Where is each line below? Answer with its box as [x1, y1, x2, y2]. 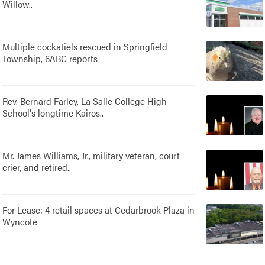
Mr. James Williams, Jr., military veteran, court [2, 148, 180, 162]
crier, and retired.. [2, 160, 72, 174]
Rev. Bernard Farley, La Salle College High [2, 93, 167, 108]
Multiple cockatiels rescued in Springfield [2, 39, 168, 53]
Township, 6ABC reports [2, 51, 98, 65]
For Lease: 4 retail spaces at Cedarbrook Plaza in [2, 202, 195, 216]
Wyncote [2, 214, 38, 228]
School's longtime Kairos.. [2, 105, 104, 119]
